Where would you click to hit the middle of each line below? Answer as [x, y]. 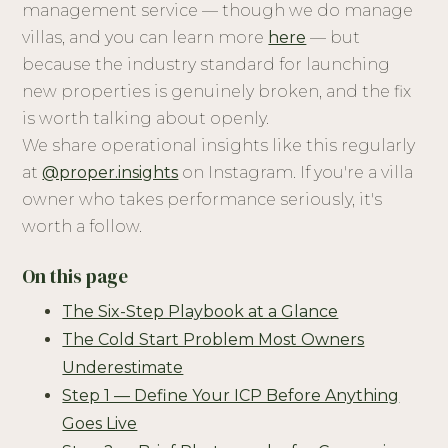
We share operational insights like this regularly [219, 146]
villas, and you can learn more [145, 38]
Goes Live [100, 424]
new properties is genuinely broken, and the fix [217, 92]
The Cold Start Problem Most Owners [213, 340]
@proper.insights [110, 173]
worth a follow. [82, 227]
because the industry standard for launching [206, 65]
